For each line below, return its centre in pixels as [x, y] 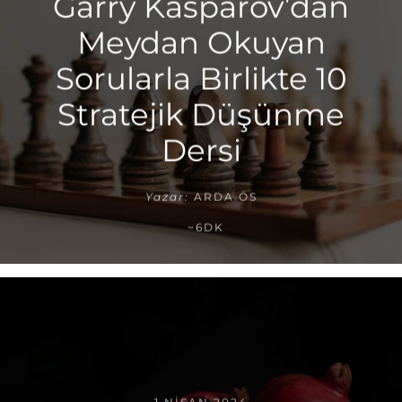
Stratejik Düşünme [201, 114]
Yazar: [167, 197]
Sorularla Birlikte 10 [201, 79]
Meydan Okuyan [201, 43]
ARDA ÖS [225, 197]
